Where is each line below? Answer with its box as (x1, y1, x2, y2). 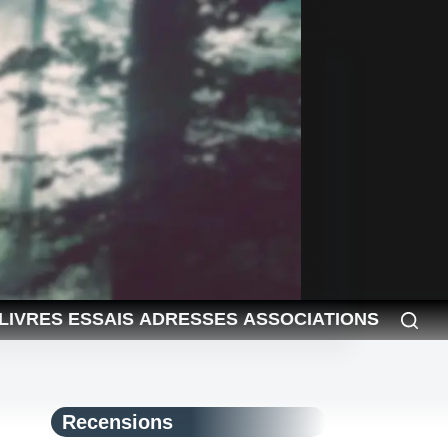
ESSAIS (67, 309, 134, 330)
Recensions (61, 411, 173, 433)
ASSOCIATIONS (242, 309, 379, 330)
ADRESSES (138, 309, 238, 330)
